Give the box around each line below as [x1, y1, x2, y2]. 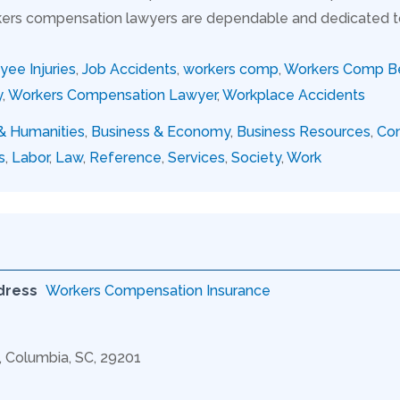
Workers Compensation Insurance [46, 281, 271, 299]
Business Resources [237, 122, 371, 140]
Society [231, 148, 281, 166]
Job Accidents [82, 60, 177, 78]
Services [168, 148, 225, 166]
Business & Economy [91, 122, 230, 140]
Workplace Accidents [222, 86, 365, 104]
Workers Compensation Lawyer [8, 86, 217, 104]
